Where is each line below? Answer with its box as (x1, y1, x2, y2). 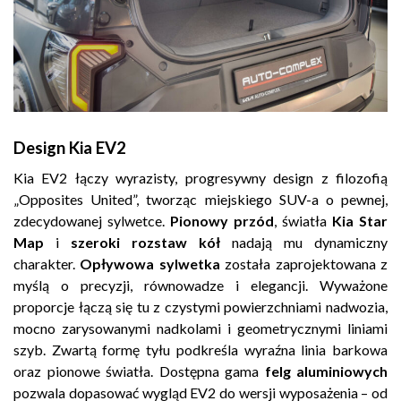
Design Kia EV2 (13, 137, 126, 158)
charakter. (13, 254, 81, 272)
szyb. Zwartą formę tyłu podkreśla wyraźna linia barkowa (13, 340, 388, 358)
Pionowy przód (170, 211, 274, 229)
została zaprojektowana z (219, 254, 388, 272)
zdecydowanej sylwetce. (13, 211, 170, 229)
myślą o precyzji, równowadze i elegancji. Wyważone (13, 276, 388, 294)
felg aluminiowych (264, 362, 388, 380)
